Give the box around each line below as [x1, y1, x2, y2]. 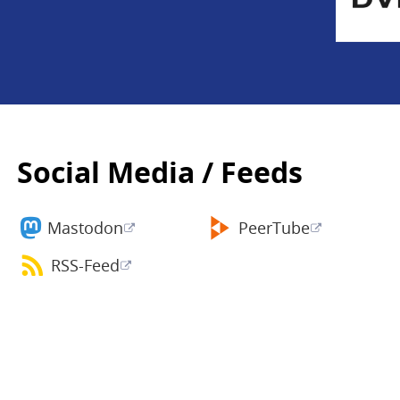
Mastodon [46, 217, 123, 239]
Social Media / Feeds [16, 152, 303, 191]
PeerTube [237, 217, 310, 239]
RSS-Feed [50, 254, 120, 277]
